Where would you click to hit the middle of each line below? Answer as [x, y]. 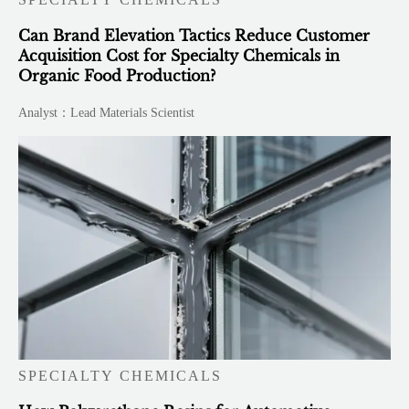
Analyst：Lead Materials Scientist [107, 112]
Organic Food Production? [117, 75]
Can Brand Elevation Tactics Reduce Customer [194, 35]
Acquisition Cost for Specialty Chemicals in [179, 55]
